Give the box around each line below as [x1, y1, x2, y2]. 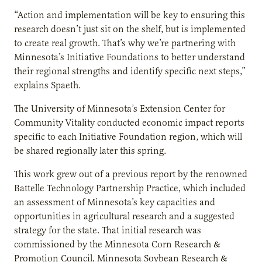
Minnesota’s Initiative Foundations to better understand [14, 51, 245, 63]
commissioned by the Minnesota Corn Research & [14, 238, 220, 250]
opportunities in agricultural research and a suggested [14, 210, 235, 222]
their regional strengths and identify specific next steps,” [14, 65, 246, 77]
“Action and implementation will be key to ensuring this [14, 9, 245, 21]
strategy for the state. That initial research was [14, 224, 201, 236]
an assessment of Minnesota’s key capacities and [14, 196, 215, 208]
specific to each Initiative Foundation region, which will [14, 130, 242, 143]
